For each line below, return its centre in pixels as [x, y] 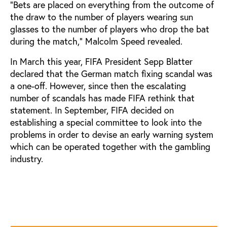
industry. [27, 159]
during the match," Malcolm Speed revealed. [96, 41]
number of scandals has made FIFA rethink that [102, 98]
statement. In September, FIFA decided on [92, 110]
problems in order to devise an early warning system [112, 134]
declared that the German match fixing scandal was [111, 73]
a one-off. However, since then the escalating [98, 86]
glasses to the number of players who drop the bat [110, 29]
